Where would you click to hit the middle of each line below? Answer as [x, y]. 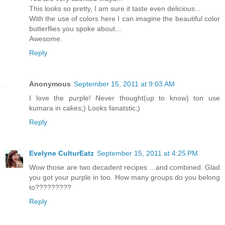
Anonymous [50, 84]
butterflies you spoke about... [75, 28]
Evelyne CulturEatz [62, 153]
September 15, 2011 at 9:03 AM [124, 84]
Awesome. [46, 38]
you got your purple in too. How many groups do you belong [125, 177]
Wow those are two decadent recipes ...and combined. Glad [125, 167]
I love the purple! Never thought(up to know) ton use [125, 98]
